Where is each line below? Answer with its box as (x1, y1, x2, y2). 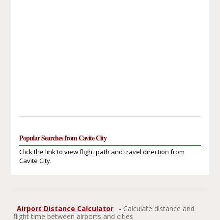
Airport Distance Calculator (17, 203, 114, 213)
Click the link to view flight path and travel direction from (19, 147, 185, 156)
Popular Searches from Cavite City (19, 132, 107, 143)
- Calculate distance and (117, 203, 195, 213)
